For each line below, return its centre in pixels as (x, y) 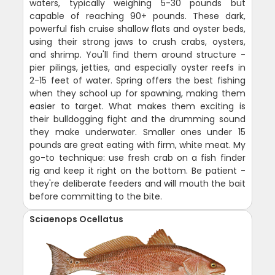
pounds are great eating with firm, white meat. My (137, 145)
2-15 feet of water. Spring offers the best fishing (137, 80)
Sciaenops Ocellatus (77, 219)
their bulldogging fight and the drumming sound (137, 119)
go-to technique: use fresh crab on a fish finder (137, 157)
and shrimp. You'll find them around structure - (137, 54)
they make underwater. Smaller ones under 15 (137, 132)
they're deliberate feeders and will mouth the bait (137, 183)
